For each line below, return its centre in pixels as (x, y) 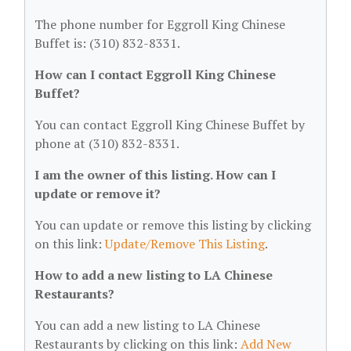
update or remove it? (98, 194)
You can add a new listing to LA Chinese (147, 325)
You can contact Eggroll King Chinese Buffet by (170, 125)
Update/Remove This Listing (185, 244)
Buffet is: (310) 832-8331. (107, 43)
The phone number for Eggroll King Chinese (160, 24)
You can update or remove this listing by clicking (173, 225)
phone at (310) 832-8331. (107, 143)
